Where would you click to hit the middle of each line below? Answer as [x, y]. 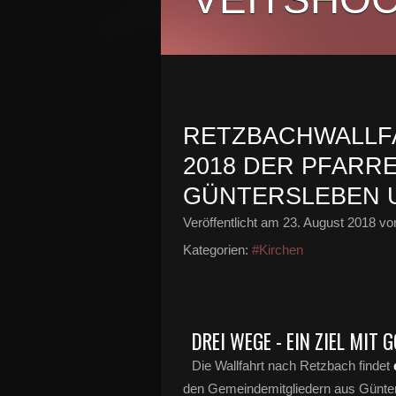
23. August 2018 [329, 222]
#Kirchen [278, 250]
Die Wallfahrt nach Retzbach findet [293, 366]
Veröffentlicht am [233, 222]
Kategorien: [216, 250]
